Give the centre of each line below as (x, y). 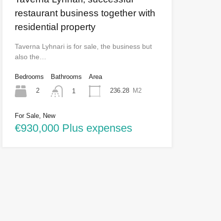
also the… (30, 56)
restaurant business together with (85, 13)
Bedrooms (29, 76)
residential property (55, 27)
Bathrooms (66, 76)
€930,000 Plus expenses (73, 128)
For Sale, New (35, 115)
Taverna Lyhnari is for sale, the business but (83, 46)
